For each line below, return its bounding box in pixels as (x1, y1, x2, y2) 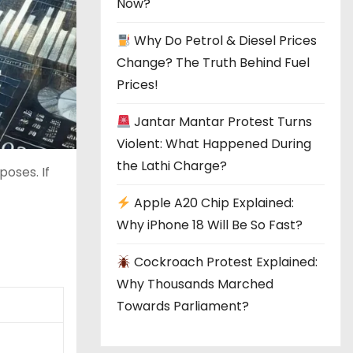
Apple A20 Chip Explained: (131, 194, 295, 212)
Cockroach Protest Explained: (131, 253, 318, 271)
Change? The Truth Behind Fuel (117, 54, 310, 72)
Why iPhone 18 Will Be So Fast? (117, 216, 303, 234)
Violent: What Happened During (117, 135, 311, 153)
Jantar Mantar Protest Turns (131, 113, 313, 131)
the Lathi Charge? (117, 157, 227, 175)
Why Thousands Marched (117, 275, 273, 293)
